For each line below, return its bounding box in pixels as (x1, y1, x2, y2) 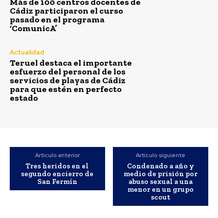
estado (10, 92, 38, 104)
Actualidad (10, 48, 44, 57)
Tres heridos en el (26, 162, 89, 171)
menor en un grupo (127, 185, 194, 194)
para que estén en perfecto (10, 84, 122, 95)
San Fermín (37, 177, 77, 186)
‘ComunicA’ (10, 23, 57, 34)
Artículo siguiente (136, 151, 186, 160)
